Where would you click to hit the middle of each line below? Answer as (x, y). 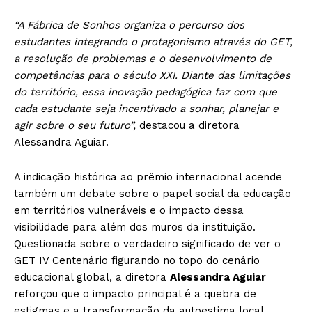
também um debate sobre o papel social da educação (153, 194)
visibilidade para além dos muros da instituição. (135, 227)
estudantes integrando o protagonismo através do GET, (153, 42)
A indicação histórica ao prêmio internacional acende (148, 177)
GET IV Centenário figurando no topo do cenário (137, 261)
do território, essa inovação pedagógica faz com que (146, 92)
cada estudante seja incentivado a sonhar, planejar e (146, 109)
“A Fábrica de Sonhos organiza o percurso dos (129, 25)
